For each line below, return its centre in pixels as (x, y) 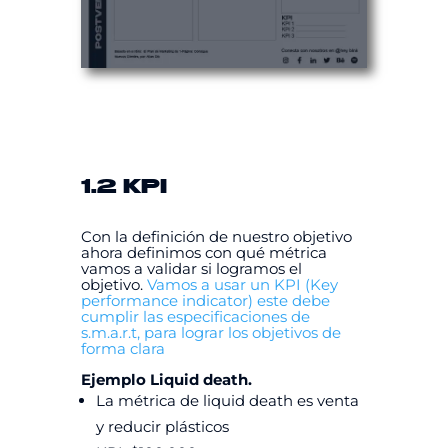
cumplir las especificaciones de (195, 316)
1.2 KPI (123, 188)
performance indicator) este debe (205, 300)
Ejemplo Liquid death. (166, 379)
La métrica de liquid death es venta (227, 400)
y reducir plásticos (162, 426)
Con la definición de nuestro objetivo (216, 236)
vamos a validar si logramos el (191, 268)
